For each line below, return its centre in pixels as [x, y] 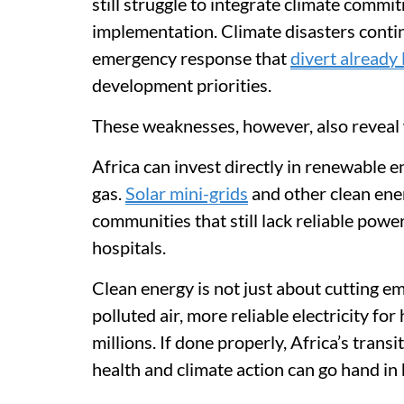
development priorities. [182, 85]
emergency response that [191, 58]
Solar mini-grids [187, 193]
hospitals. [129, 247]
